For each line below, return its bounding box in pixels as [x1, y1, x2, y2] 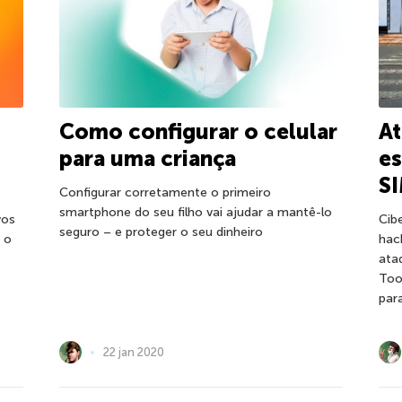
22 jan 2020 [102, 345, 164, 359]
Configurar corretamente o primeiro [58, 185, 271, 201]
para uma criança [58, 145, 236, 172]
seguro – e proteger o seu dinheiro [58, 224, 263, 240]
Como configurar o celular [58, 118, 337, 145]
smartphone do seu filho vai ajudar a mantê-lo [58, 205, 332, 221]
